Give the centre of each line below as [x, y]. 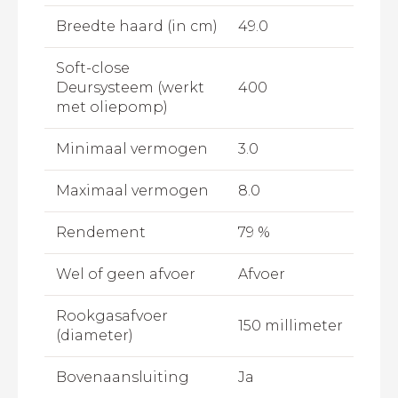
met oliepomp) [111, 107]
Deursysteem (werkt [130, 88]
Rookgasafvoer [111, 316]
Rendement [100, 233]
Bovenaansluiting [122, 378]
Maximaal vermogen [132, 191]
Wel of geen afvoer [125, 275]
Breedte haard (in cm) [136, 27]
